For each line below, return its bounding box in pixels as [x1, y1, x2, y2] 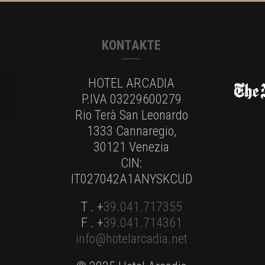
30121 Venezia [93, 138, 170, 154]
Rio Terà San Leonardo [75, 106, 188, 122]
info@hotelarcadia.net [75, 230, 188, 246]
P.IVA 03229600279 [81, 91, 182, 106]
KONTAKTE [102, 37, 161, 53]
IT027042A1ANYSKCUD [70, 170, 192, 186]
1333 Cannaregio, [86, 122, 176, 138]
